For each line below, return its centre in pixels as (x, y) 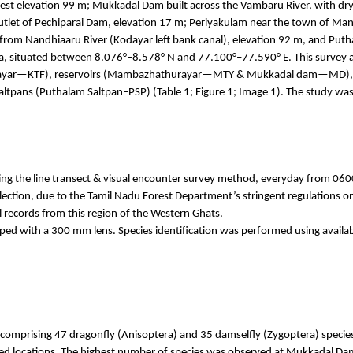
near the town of (290, 23)
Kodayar (133, 40)
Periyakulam (218, 23)
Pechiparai (59, 23)
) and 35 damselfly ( (220, 335)
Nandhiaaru (53, 40)
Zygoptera (291, 335)
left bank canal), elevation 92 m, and (241, 40)
